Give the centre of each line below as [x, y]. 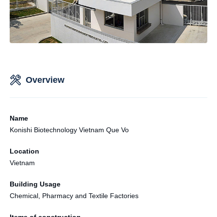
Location [24, 151]
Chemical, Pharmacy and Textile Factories [74, 195]
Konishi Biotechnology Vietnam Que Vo [69, 130]
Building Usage [35, 184]
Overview [45, 80]
